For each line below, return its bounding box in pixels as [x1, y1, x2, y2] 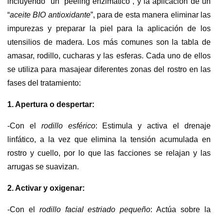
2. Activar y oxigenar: [7, 183, 85, 192]
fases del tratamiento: [7, 78, 81, 87]
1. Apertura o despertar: [7, 100, 95, 109]
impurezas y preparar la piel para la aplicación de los [7, 24, 211, 33]
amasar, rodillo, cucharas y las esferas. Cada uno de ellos [7, 51, 211, 60]
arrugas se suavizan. [7, 162, 81, 171]
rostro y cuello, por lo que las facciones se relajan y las [7, 148, 211, 157]
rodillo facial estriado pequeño [39, 205, 151, 214]
